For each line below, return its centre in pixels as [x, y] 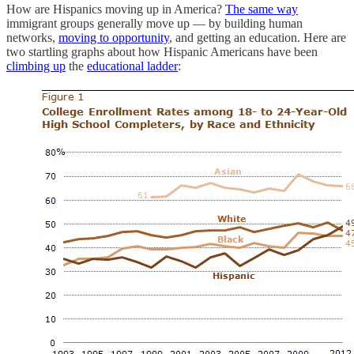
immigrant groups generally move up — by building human [154, 23]
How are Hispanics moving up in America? [116, 9]
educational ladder [132, 66]
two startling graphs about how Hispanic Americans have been [162, 51]
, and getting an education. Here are [258, 37]
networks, [32, 37]
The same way [262, 9]
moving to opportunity [114, 37]
